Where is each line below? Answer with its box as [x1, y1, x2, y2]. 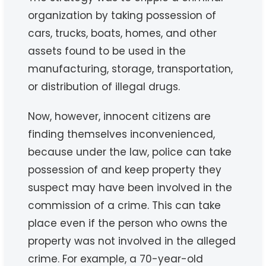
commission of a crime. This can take [28, 198, 221, 213]
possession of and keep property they [28, 163, 222, 178]
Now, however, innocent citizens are [28, 109, 211, 124]
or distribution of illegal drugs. [28, 80, 180, 94]
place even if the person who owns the [28, 216, 228, 231]
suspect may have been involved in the [28, 180, 233, 195]
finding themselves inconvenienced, [28, 127, 216, 142]
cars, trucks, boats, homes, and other [28, 26, 217, 41]
